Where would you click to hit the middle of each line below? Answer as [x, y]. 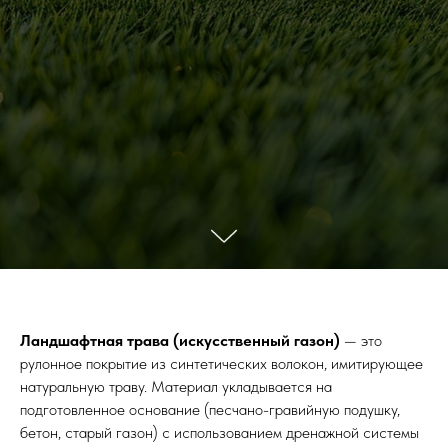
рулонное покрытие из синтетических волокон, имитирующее [221, 363]
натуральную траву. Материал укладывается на [176, 386]
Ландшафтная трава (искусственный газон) [182, 340]
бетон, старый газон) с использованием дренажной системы [219, 432]
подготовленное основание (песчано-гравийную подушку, [210, 409]
